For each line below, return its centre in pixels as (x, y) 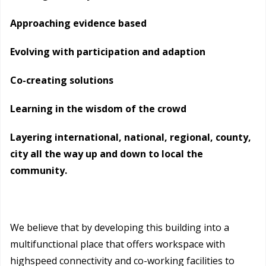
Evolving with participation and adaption (108, 52)
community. (39, 171)
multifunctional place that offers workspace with (118, 244)
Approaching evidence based (78, 23)
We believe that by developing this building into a (120, 228)
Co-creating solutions (62, 80)
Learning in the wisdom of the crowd (98, 109)
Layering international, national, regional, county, (131, 137)
